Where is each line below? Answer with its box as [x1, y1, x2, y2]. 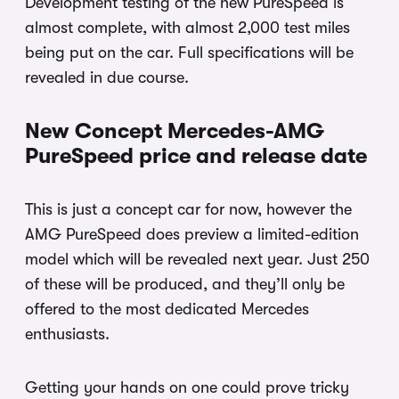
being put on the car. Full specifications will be [25, 43, 354, 61]
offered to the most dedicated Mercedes [25, 299, 309, 318]
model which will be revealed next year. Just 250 [25, 249, 370, 268]
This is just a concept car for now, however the [25, 199, 352, 218]
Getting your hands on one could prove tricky [25, 378, 349, 396]
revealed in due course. [25, 68, 189, 86]
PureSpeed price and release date [25, 142, 367, 168]
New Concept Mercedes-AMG [25, 118, 324, 143]
